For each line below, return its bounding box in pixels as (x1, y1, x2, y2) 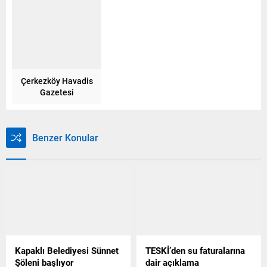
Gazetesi (39, 86, 74, 98)
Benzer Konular (32, 131, 98, 144)
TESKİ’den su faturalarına (145, 244, 245, 257)
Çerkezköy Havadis (20, 74, 93, 86)
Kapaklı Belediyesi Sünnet (15, 244, 119, 257)
